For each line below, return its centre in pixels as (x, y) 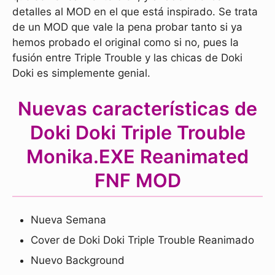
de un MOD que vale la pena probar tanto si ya (127, 27)
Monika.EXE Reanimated (137, 157)
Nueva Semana (68, 220)
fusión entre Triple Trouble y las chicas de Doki (127, 58)
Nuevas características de (137, 109)
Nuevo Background (78, 261)
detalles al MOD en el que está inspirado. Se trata (135, 12)
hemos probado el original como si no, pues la (126, 43)
